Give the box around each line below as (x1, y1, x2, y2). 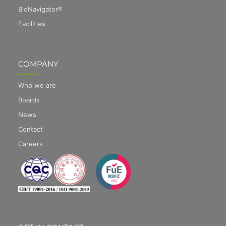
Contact (18, 125, 43, 134)
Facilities (18, 19, 45, 28)
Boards (18, 96, 40, 104)
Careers (18, 140, 43, 148)
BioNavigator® (18, 5, 63, 13)
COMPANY (18, 59, 59, 69)
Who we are (18, 81, 56, 90)
